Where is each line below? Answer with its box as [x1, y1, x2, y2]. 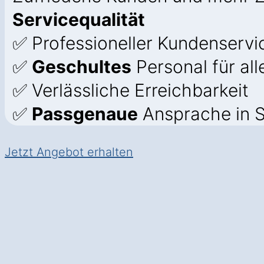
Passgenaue [32, 103, 138, 124]
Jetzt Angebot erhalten [5, 145, 133, 159]
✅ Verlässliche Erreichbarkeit [12, 80, 249, 101]
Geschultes [32, 56, 131, 77]
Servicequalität [12, 9, 145, 30]
